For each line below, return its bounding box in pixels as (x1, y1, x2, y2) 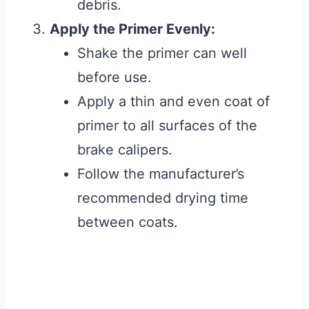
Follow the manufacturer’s (77, 166, 244, 183)
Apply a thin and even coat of (77, 93, 270, 110)
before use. (77, 69, 152, 86)
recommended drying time (77, 190, 248, 207)
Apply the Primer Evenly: (50, 21, 215, 38)
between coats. (77, 214, 178, 231)
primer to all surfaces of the (77, 117, 257, 134)
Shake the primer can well (77, 45, 247, 62)
